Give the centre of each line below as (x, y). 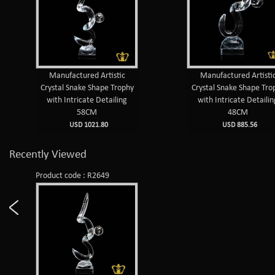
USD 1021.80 (87, 125)
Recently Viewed (48, 155)
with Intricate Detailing (87, 100)
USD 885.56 (238, 125)
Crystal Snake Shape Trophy (87, 88)
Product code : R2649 (73, 176)
